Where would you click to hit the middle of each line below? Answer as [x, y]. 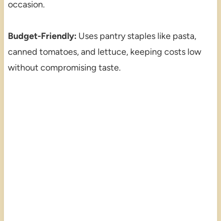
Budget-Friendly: [42, 36]
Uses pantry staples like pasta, [136, 36]
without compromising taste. [64, 67]
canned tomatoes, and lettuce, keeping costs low [104, 52]
